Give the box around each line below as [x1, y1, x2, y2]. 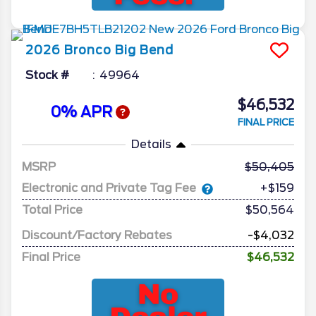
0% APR [50, 103, 116, 121]
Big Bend [115, 43, 174, 58]
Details [130, 138, 171, 152]
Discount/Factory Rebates [22, 229, 172, 243]
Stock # [25, 68, 69, 83]
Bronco [64, 43, 111, 58]
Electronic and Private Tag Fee [22, 181, 196, 195]
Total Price [22, 203, 83, 217]
